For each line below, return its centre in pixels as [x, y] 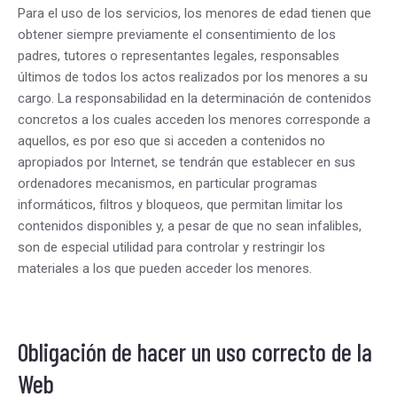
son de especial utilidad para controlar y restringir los [171, 247]
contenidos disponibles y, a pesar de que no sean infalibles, [190, 226]
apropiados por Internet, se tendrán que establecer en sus [187, 162]
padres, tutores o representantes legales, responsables [179, 56]
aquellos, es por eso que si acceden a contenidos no [171, 141]
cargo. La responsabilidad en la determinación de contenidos [195, 98]
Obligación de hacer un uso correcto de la [195, 352]
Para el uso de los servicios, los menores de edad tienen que [195, 13]
